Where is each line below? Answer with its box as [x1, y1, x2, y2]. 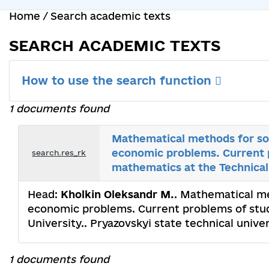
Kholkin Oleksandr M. [61, 188, 174, 200]
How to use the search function [22, 73, 215, 87]
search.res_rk [32, 148, 86, 157]
